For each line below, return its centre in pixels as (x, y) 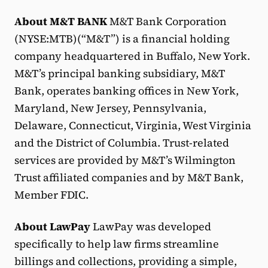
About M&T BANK (61, 21)
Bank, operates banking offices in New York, (127, 91)
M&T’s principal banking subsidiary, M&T (120, 73)
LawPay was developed (151, 226)
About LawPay (52, 226)
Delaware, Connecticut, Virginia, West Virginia (133, 125)
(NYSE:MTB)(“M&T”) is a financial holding (122, 39)
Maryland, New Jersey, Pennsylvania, (110, 108)
